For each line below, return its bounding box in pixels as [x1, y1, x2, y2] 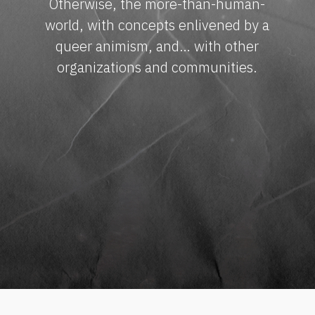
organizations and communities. [57, 58, 258, 77]
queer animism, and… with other [56, 37, 259, 56]
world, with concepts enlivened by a [45, 15, 270, 35]
